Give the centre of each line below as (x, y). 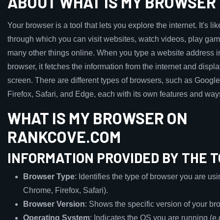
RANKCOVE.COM (64, 137)
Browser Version (54, 204)
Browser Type (49, 177)
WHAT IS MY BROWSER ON (97, 118)
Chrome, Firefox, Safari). (66, 190)
